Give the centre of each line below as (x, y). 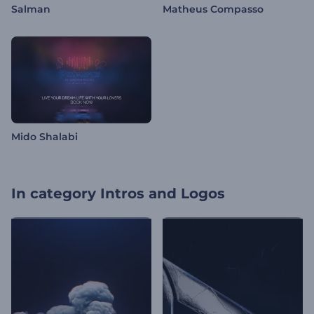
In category (54, 194)
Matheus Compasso (213, 9)
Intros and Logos (163, 194)
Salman (31, 9)
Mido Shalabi (45, 137)
